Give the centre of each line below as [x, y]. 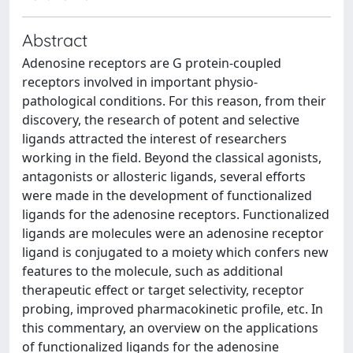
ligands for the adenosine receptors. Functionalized [176, 214]
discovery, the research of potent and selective [161, 119]
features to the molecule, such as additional [152, 271]
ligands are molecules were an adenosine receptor [173, 233]
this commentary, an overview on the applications [170, 327]
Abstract [55, 39]
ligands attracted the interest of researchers [154, 138]
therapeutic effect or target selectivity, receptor [163, 290]
